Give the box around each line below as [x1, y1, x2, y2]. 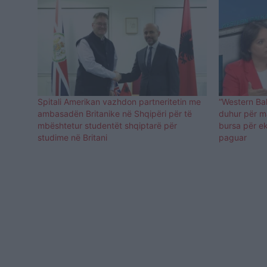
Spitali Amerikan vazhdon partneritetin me [38, 97, 201, 107]
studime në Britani [38, 132, 107, 143]
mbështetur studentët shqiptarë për [38, 120, 177, 131]
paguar [219, 132, 247, 143]
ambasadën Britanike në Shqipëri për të [38, 108, 192, 119]
